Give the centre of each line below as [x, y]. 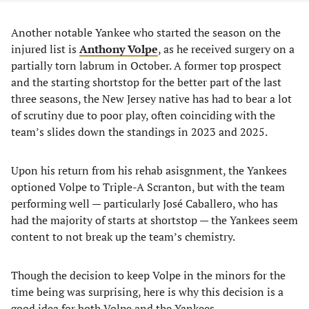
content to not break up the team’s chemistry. [123, 237]
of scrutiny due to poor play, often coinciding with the [143, 115]
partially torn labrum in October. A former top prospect [146, 66]
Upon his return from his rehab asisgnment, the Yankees [149, 170]
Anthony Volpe [119, 49]
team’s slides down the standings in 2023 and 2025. [139, 132]
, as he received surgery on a [226, 49]
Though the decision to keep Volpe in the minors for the [148, 275]
